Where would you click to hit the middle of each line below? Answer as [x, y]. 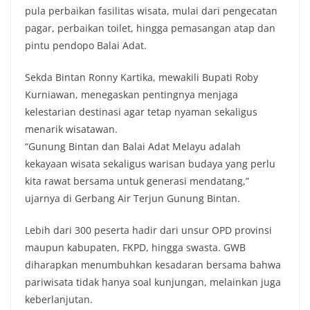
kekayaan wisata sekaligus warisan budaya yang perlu [150, 163]
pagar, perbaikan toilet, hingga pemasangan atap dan [150, 28]
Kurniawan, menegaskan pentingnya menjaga [131, 94]
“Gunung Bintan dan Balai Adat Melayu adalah [133, 146]
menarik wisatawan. [71, 129]
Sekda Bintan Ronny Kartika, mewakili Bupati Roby [142, 77]
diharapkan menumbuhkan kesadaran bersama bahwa [153, 264]
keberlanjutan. [59, 299]
